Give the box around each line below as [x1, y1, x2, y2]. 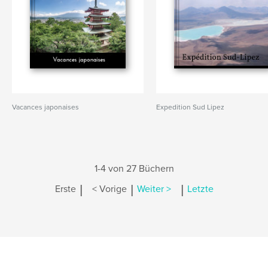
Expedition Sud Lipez [156, 103, 225, 111]
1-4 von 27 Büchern [94, 163, 174, 175]
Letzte [187, 183, 214, 196]
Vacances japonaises [12, 103, 79, 111]
